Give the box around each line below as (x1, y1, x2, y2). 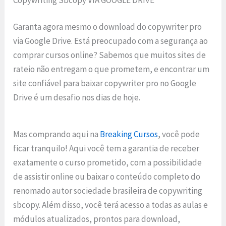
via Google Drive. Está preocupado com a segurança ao (13, 35, 208, 47)
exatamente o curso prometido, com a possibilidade (13, 157, 202, 168)
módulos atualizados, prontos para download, (13, 213, 181, 224)
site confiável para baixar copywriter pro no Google (13, 78, 197, 89)
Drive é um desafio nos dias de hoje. (13, 92, 141, 103)
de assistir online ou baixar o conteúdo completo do (13, 171, 201, 182)
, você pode (158, 129, 200, 140)
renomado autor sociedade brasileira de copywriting (13, 185, 203, 196)
